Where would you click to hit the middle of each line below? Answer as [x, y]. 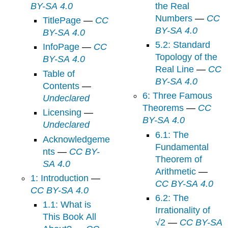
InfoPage [61, 47]
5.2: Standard [182, 45]
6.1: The [172, 135]
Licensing [62, 113]
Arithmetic [175, 171]
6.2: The [172, 198]
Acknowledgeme [77, 139]
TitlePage [62, 21]
